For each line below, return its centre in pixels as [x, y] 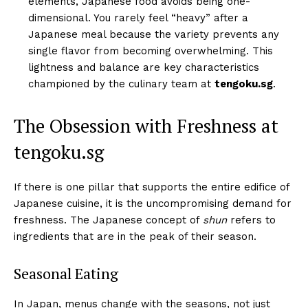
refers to [251, 220]
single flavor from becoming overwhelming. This [151, 51]
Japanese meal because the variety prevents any [154, 34]
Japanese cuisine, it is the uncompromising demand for [153, 203]
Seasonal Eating [66, 273]
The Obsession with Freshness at [146, 125]
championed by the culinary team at [121, 84]
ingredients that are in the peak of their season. [135, 236]
